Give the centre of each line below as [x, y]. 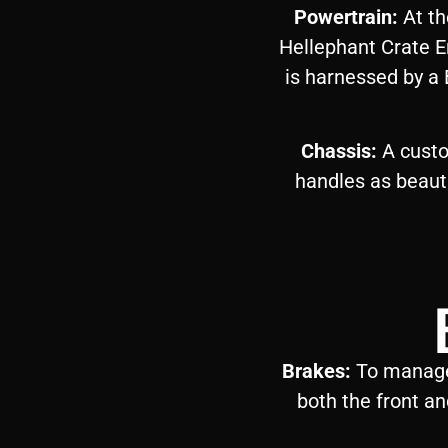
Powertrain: [346, 16]
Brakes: [316, 370]
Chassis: [338, 151]
